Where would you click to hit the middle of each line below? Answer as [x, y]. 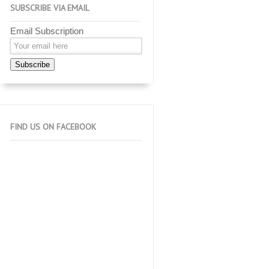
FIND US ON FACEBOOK [53, 127]
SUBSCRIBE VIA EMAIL [50, 8]
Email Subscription [47, 31]
